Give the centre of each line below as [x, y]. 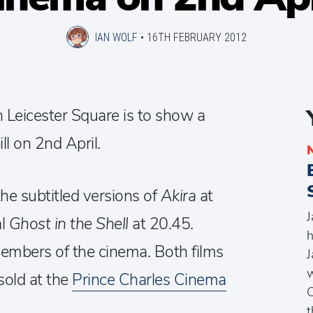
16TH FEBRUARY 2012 [197, 37]
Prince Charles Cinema [149, 280]
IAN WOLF [116, 37]
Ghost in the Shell [68, 224]
